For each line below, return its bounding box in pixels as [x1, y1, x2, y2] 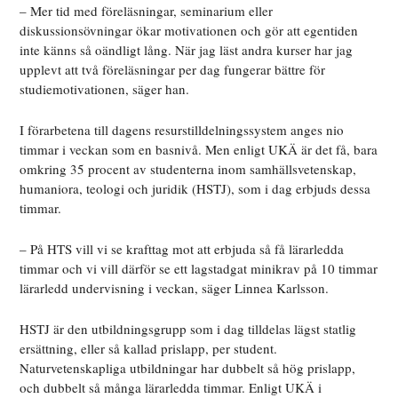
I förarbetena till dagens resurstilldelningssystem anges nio [20, 121, 345, 139]
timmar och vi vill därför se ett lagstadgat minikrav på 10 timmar [20, 259, 378, 278]
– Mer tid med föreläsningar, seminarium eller [20, 2, 274, 20]
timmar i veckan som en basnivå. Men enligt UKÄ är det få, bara [20, 140, 378, 159]
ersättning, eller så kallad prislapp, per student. [20, 339, 278, 358]
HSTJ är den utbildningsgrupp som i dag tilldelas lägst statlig [20, 320, 357, 338]
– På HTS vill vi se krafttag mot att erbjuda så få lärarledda [20, 240, 345, 259]
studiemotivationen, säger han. [20, 80, 190, 99]
